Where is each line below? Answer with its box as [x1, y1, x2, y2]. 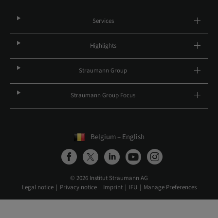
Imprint [103, 183, 123, 192]
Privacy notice [59, 183, 97, 192]
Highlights [90, 41, 116, 50]
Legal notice [21, 183, 54, 192]
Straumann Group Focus [71, 91, 136, 100]
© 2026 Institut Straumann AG [70, 174, 148, 182]
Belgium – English [91, 132, 145, 142]
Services [92, 17, 114, 25]
